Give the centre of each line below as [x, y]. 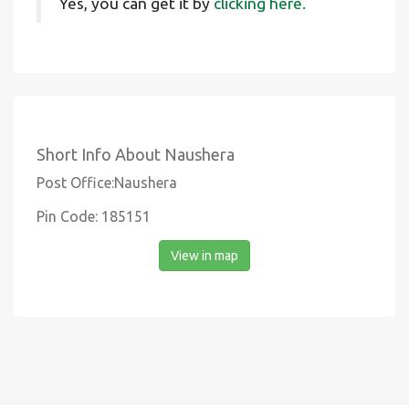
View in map [204, 256]
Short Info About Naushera [136, 154]
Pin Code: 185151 [94, 216]
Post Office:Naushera [107, 183]
